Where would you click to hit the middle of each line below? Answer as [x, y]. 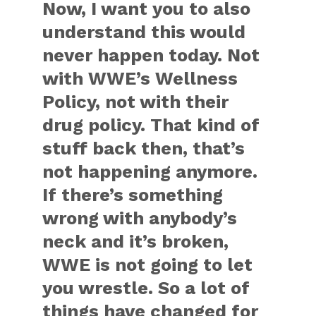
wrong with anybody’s [140, 218]
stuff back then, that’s [144, 148]
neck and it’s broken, [136, 241]
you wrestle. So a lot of [146, 288]
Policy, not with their [136, 102]
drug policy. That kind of [151, 125]
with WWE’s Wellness [140, 78]
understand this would [144, 32]
